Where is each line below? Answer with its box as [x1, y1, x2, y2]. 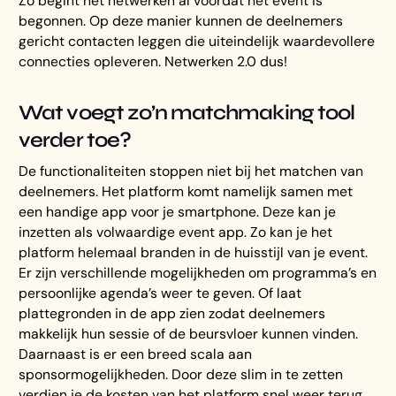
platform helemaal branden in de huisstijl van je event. [19, 243, 369, 263]
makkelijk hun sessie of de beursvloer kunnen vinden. [19, 324, 359, 344]
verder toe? [19, 127, 131, 153]
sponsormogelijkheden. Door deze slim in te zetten [19, 365, 344, 385]
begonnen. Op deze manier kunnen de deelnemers [19, 11, 344, 30]
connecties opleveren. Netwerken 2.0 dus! [19, 51, 288, 71]
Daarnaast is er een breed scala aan [19, 345, 253, 364]
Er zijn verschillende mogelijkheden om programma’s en [19, 263, 377, 283]
